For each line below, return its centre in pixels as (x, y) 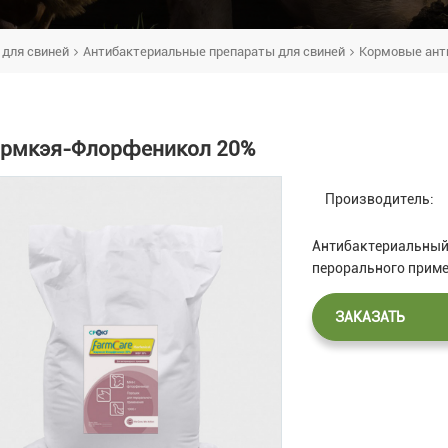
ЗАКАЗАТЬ (370, 316)
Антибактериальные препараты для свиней (214, 51)
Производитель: (380, 198)
